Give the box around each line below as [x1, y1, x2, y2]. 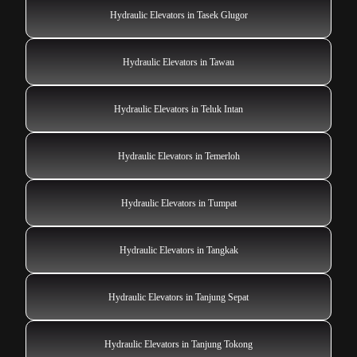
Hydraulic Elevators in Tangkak [119, 244, 238, 256]
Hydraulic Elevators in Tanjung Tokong [104, 338, 253, 350]
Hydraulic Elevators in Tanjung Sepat [108, 291, 249, 303]
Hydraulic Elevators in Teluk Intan [114, 103, 243, 115]
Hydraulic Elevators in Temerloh [117, 150, 240, 162]
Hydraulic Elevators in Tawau [123, 56, 234, 68]
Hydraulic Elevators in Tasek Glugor [109, 9, 248, 21]
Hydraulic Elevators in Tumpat [120, 197, 237, 209]
